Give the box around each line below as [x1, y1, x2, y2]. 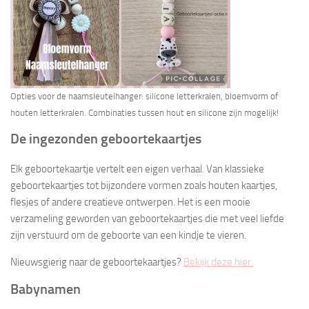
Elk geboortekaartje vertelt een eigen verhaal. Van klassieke [10, 162, 264, 175]
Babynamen [10, 280, 81, 297]
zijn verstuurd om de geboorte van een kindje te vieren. [10, 228, 246, 241]
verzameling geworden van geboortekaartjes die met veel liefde [10, 212, 284, 225]
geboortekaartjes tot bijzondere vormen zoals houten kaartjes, [10, 179, 277, 192]
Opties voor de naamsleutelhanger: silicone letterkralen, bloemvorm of [10, 90, 278, 101]
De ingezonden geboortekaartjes [10, 130, 201, 147]
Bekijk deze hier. [183, 255, 253, 268]
